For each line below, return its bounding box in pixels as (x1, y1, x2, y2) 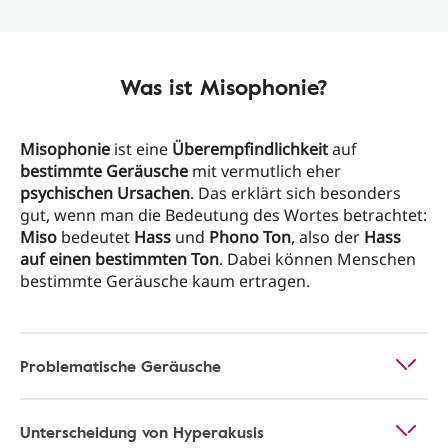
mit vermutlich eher (188, 160, 341, 182)
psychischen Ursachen (20, 182, 190, 204)
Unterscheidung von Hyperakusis (20, 420, 264, 444)
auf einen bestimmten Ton (20, 248, 219, 270)
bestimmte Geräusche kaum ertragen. (20, 270, 310, 292)
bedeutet (57, 226, 134, 248)
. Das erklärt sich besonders (190, 182, 401, 204)
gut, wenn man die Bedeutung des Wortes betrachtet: (20, 204, 427, 226)
